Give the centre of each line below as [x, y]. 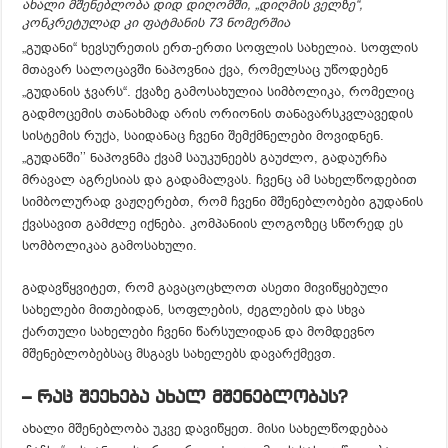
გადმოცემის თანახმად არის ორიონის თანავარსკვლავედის [218, 113]
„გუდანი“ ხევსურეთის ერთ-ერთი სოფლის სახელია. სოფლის [220, 47]
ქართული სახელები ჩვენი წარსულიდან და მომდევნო [199, 331]
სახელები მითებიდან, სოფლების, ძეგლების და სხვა [194, 309]
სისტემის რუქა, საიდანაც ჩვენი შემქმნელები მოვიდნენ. [203, 135]
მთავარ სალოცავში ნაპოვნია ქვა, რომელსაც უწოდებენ [205, 69]
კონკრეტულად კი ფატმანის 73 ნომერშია [156, 22]
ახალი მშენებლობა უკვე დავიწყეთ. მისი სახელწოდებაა [205, 428]
